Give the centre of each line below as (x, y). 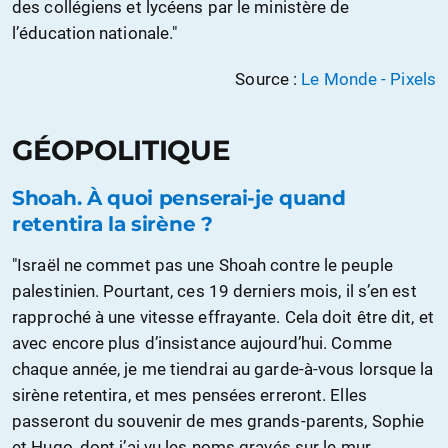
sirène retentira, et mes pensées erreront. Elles (189, 394)
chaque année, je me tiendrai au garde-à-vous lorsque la (223, 368)
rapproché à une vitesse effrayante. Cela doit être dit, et (223, 316)
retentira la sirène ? (112, 223)
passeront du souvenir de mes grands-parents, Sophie (218, 420)
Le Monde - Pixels (368, 78)
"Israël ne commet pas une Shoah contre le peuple (202, 264)
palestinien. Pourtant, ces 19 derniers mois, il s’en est (214, 290)
